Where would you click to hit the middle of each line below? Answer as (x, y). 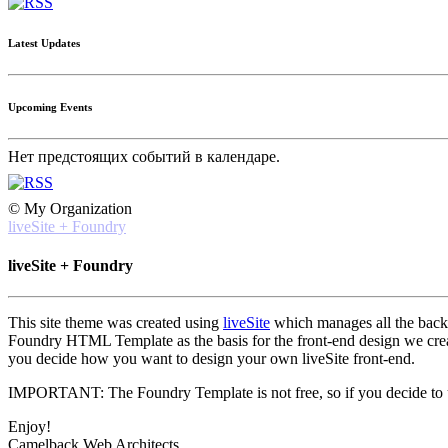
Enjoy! (29, 427)
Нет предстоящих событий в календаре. (144, 156)
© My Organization (70, 208)
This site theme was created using (115, 323)
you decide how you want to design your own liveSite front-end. (211, 359)
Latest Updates (44, 42)
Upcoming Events (50, 106)
